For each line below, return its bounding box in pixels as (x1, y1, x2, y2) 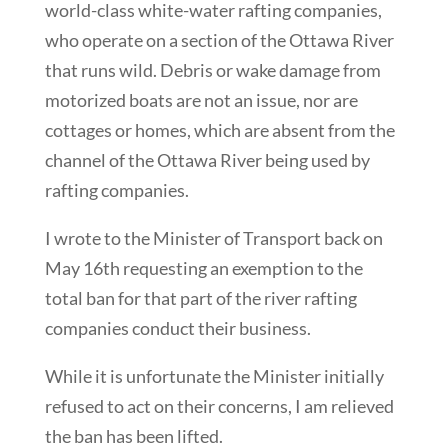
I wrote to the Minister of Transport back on (44, 227, 383, 250)
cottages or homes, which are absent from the (44, 119, 395, 142)
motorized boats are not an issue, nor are (44, 89, 358, 112)
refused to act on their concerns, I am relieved (44, 395, 394, 418)
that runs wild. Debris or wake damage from (44, 59, 381, 82)
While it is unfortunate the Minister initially (44, 365, 384, 388)
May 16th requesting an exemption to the (44, 257, 363, 280)
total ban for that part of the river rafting (44, 287, 357, 310)
